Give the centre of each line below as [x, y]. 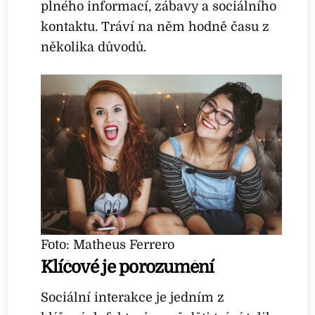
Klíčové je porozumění [128, 267]
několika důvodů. [94, 47]
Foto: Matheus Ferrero [108, 244]
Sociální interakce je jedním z [133, 297]
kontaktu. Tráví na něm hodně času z [155, 27]
